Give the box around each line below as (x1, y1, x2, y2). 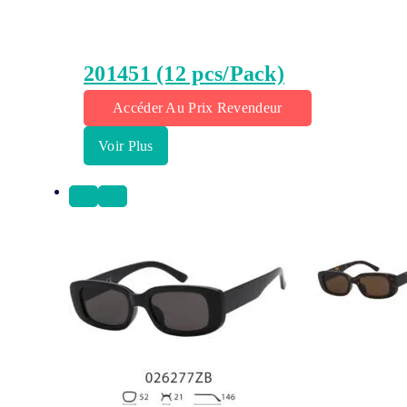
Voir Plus (98, 138, 154, 154)
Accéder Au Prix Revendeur (113, 100, 283, 116)
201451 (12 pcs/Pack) (84, 62, 284, 86)
